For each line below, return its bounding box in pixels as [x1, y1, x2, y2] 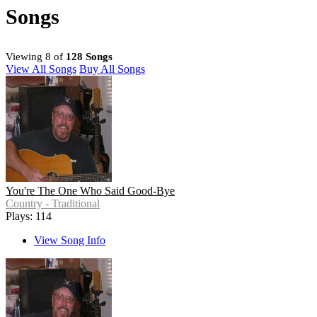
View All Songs [6, 63, 76, 76]
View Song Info [34, 234, 105, 247]
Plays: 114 [6, 210, 52, 223]
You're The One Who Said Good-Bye [6, 185, 175, 197]
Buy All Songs [79, 63, 145, 76]
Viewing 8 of [6, 51, 66, 63]
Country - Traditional [6, 197, 100, 210]
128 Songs [66, 51, 113, 63]
